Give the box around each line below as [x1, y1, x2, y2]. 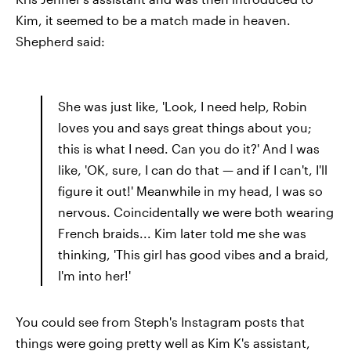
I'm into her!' [58, 268, 131, 283]
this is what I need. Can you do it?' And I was [58, 141, 320, 156]
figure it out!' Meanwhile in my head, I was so [58, 183, 323, 198]
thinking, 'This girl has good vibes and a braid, [58, 247, 329, 262]
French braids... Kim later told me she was [58, 226, 306, 241]
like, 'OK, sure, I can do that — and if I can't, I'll [58, 162, 327, 177]
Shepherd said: [16, 34, 105, 49]
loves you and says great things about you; [58, 120, 312, 135]
